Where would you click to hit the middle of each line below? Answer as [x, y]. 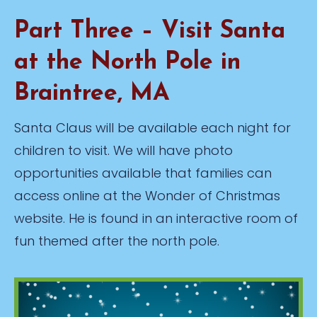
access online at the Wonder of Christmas [147, 195]
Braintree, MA [92, 93]
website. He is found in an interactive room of [156, 218]
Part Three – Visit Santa [150, 31]
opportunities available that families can [143, 173]
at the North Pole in [127, 62]
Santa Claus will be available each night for [152, 127]
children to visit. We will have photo [123, 150]
